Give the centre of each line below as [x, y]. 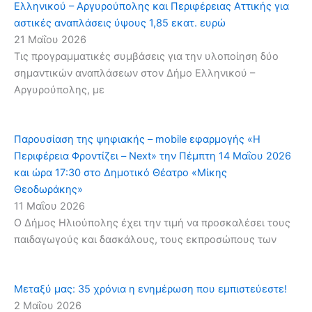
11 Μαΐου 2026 [49, 206]
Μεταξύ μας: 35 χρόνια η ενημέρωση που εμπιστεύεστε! [150, 289]
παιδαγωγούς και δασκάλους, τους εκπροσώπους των [145, 239]
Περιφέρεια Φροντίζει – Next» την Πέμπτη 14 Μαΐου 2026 [153, 156]
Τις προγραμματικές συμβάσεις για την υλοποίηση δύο [146, 56]
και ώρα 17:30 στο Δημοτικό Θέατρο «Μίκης [120, 172]
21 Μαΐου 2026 [50, 39]
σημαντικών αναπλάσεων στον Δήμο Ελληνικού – [134, 73]
